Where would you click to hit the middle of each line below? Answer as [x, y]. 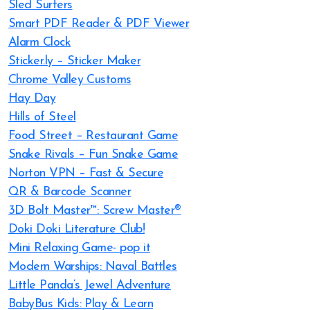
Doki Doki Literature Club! [76, 229]
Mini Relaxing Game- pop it [79, 248]
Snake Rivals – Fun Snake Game [93, 155]
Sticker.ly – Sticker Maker [74, 61]
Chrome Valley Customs [70, 80]
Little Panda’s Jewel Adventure [90, 285]
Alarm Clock [40, 43]
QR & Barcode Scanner [70, 192]
